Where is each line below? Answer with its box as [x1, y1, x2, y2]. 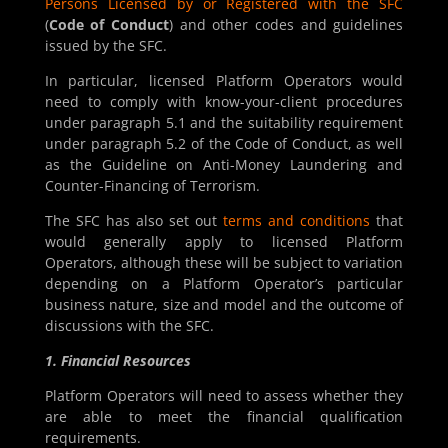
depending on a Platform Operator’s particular [44, 274, 404, 294]
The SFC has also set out [44, 211, 224, 231]
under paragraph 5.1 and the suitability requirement [44, 113, 404, 133]
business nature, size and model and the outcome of [44, 295, 404, 315]
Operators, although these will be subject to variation [44, 253, 404, 273]
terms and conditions [223, 211, 371, 231]
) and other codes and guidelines [169, 15, 404, 35]
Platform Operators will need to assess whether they [44, 386, 404, 406]
